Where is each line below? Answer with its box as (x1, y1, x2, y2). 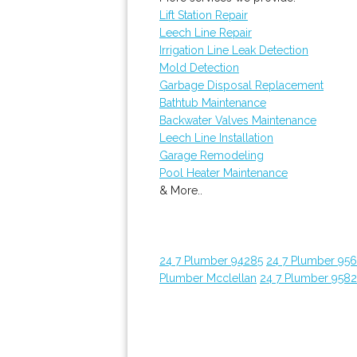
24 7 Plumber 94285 (159, 254, 263, 267)
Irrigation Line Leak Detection (159, 44, 308, 57)
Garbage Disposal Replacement (159, 79, 324, 92)
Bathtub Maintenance (159, 96, 266, 109)
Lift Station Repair (159, 9, 248, 22)
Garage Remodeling (159, 149, 264, 162)
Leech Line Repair (159, 26, 252, 39)
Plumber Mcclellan (159, 272, 257, 284)
